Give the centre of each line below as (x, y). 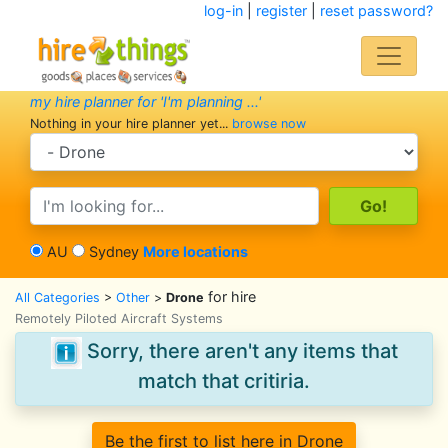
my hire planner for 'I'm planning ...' (145, 101)
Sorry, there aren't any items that (239, 351)
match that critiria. (224, 381)
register (281, 10)
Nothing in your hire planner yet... (131, 123)
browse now (269, 123)
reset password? (376, 10)
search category (84, 142)
